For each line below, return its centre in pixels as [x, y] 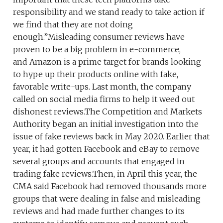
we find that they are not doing [73, 24]
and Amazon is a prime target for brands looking [107, 61]
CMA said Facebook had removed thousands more [110, 186]
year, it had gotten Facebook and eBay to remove [107, 149]
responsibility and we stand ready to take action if [109, 12]
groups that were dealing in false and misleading [107, 198]
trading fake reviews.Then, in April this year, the [105, 173]
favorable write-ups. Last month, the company [102, 86]
